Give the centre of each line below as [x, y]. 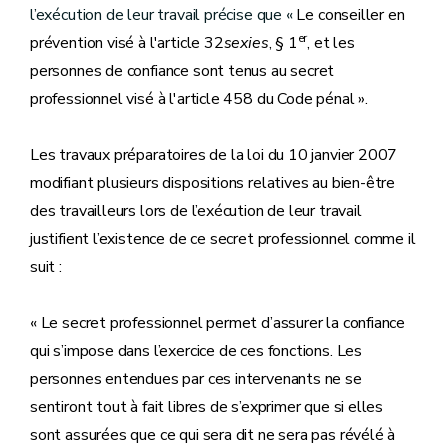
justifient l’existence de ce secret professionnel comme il [223, 239]
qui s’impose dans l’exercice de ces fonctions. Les [196, 351]
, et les [331, 43]
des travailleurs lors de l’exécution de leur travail [196, 211]
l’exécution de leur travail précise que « [163, 15]
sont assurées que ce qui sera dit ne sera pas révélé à [213, 435]
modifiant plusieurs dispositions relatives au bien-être [213, 183]
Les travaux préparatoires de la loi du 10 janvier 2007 [214, 155]
